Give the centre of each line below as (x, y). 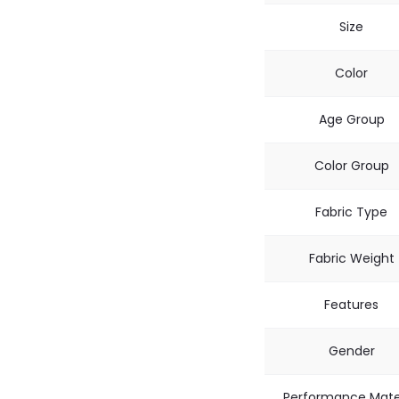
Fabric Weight (351, 258)
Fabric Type (351, 212)
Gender (351, 350)
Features (351, 304)
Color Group (351, 165)
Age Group (351, 119)
